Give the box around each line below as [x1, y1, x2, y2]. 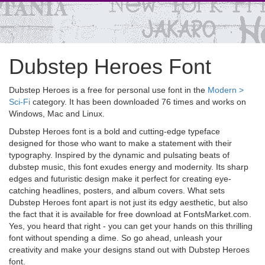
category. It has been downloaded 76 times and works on [30, 97, 246, 106]
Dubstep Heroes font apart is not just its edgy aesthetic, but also [9, 198, 248, 207]
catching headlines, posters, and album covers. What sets [9, 186, 225, 195]
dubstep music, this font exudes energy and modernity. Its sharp [9, 162, 248, 172]
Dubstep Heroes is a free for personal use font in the [9, 85, 208, 95]
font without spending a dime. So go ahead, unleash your [9, 233, 222, 243]
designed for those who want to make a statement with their [9, 138, 232, 148]
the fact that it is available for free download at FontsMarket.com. [9, 209, 251, 219]
